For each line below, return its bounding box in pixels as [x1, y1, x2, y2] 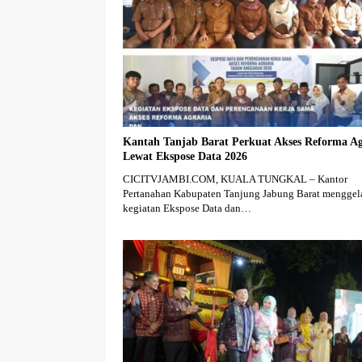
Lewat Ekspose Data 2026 [123, 149, 247, 162]
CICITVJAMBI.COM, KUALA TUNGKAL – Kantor [123, 172, 347, 185]
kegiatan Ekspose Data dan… [123, 201, 251, 214]
